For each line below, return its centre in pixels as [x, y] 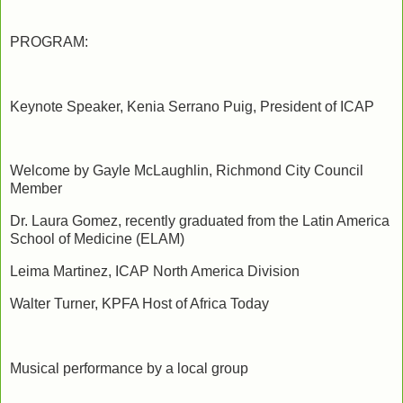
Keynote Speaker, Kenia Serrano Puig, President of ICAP [192, 106]
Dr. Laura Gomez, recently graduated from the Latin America [200, 221]
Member [36, 189]
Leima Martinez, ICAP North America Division [155, 272]
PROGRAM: [49, 42]
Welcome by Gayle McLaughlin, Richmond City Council [187, 171]
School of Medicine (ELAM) [97, 239]
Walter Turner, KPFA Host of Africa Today [141, 303]
